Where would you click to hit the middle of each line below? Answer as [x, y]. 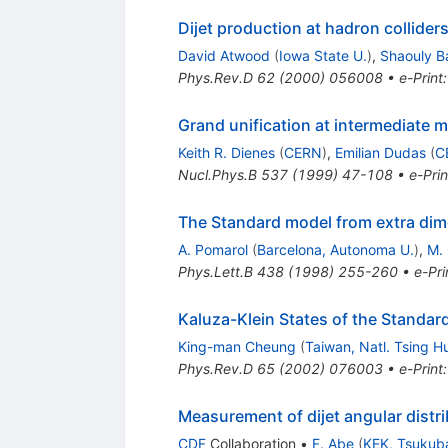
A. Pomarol [212, 250]
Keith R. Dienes [226, 153]
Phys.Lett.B [215, 272]
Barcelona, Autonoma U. [335, 250]
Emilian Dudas [380, 153]
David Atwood [223, 56]
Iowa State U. [322, 56]
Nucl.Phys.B [217, 175]
